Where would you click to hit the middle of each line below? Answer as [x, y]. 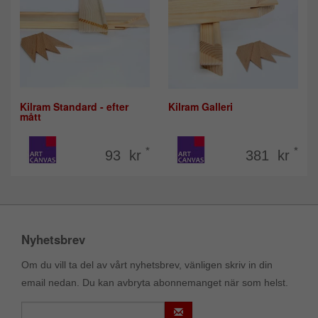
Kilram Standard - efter [74, 106]
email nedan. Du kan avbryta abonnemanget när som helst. [155, 282]
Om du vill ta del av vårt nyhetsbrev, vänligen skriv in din [147, 264]
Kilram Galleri [201, 106]
